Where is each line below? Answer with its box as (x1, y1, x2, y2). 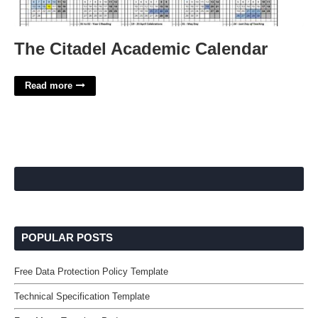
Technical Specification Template (14, 291, 150, 302)
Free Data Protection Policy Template (14, 266, 168, 277)
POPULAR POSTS (21, 231, 113, 243)
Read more (25, 80, 72, 91)
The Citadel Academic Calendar (14, 39, 268, 58)
